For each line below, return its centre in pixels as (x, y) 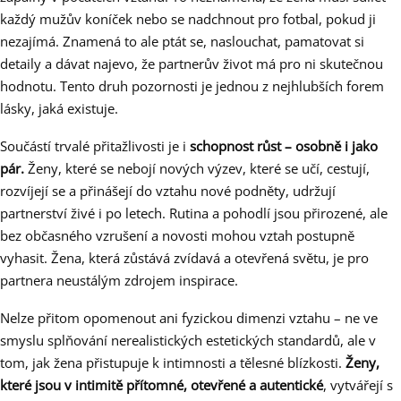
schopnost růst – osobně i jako (284, 146)
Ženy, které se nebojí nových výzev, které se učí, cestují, (197, 169)
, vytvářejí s (358, 385)
